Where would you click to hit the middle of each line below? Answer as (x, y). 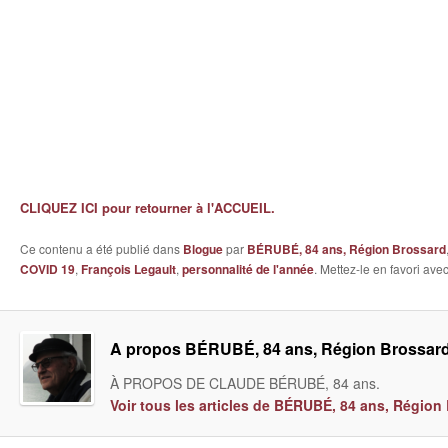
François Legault (128, 268)
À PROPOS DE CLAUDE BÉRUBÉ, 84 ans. (245, 382)
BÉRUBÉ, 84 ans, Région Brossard (346, 248)
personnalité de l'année (248, 268)
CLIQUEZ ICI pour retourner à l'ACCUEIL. (147, 207)
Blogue (203, 248)
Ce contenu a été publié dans (101, 248)
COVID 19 (47, 268)
